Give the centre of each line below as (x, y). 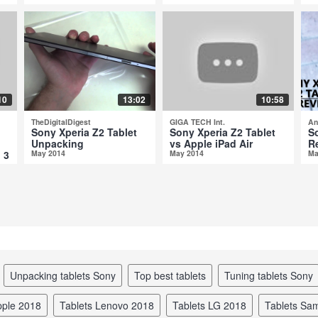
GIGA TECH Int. (197, 121)
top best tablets (173, 275)
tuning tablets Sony (272, 275)
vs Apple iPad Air (211, 143)
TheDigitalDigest (61, 121)
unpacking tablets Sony (66, 275)
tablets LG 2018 (212, 305)
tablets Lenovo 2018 (110, 305)
